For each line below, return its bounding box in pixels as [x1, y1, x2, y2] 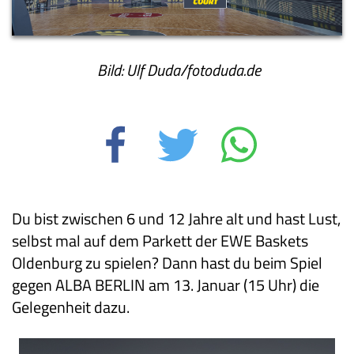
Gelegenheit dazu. [12, 294, 130, 319]
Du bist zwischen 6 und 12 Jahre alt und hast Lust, [12, 205, 341, 231]
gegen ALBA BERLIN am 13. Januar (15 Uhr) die [12, 272, 319, 297]
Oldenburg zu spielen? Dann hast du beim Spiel [12, 250, 322, 275]
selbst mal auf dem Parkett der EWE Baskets [12, 228, 308, 253]
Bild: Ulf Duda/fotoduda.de [93, 57, 261, 82]
